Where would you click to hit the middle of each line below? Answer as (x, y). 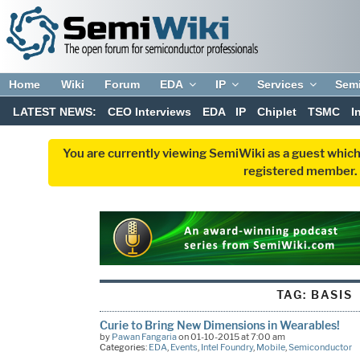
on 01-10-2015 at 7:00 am (231, 336)
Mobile (270, 347)
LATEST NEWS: (55, 112)
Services (281, 84)
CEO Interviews (149, 112)
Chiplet (277, 112)
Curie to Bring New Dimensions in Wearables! (219, 325)
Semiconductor (320, 347)
